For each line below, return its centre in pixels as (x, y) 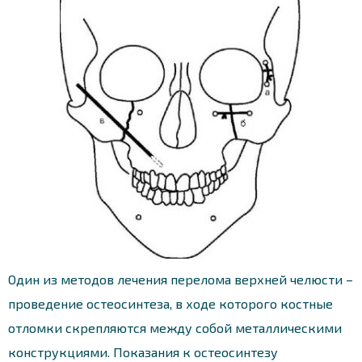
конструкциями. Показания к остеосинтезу (143, 351)
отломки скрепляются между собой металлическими (175, 327)
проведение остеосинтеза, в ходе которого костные (170, 303)
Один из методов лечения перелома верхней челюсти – (181, 279)
